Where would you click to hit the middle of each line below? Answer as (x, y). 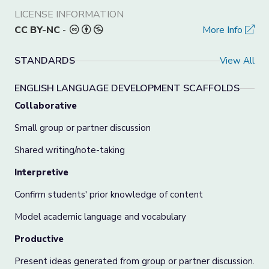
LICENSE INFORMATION (69, 14)
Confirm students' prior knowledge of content (109, 195)
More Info (224, 30)
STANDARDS (45, 61)
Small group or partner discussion (83, 128)
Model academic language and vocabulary (100, 217)
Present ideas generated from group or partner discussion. (134, 261)
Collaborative (46, 106)
